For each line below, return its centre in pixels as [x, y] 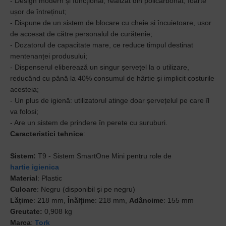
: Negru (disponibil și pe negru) [86, 189]
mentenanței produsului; [49, 56]
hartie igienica [35, 167]
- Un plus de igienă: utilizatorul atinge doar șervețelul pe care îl [110, 100]
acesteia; [24, 89]
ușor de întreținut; [38, 12]
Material [24, 178]
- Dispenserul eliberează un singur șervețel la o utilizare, [100, 67]
